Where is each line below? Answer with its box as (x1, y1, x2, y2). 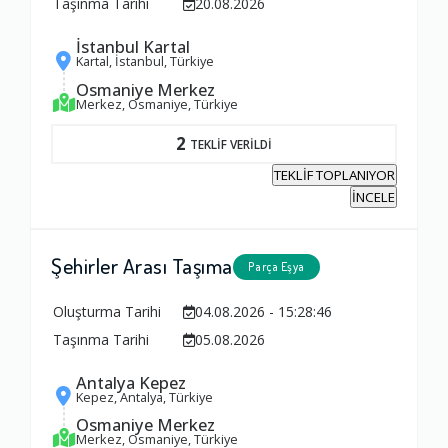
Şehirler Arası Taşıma (51, 251, 233, 279)
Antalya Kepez (76, 370, 186, 394)
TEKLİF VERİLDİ (190, 135, 272, 152)
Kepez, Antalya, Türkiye (76, 387, 213, 406)
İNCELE (352, 187, 395, 206)
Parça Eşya (247, 258, 305, 274)
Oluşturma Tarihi (53, 301, 161, 321)
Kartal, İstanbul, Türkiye (76, 52, 214, 71)
